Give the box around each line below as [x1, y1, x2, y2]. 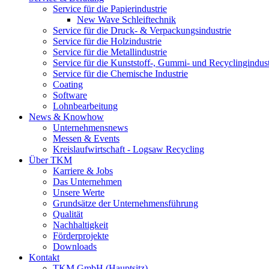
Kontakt [29, 252, 59, 262]
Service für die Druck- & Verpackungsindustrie [53, 25, 231, 35]
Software [53, 90, 87, 100]
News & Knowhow [29, 112, 104, 122]
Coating [53, 79, 83, 89]
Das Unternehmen [53, 177, 122, 187]
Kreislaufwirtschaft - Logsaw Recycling [53, 144, 204, 154]
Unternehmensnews [53, 122, 128, 133]
